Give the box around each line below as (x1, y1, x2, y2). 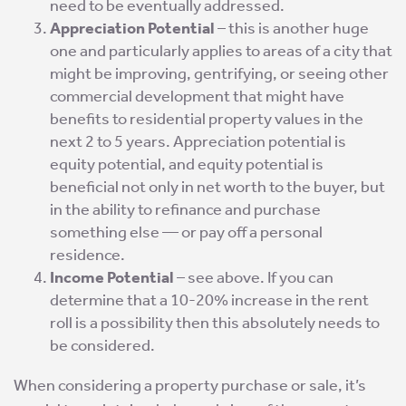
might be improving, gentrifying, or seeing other (50, 63, 389, 84)
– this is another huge (215, 18, 369, 39)
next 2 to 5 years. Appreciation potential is (50, 131, 346, 152)
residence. (50, 245, 125, 266)
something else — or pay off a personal (50, 222, 323, 243)
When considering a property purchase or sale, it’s (14, 375, 366, 396)
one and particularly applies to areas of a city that (50, 41, 392, 62)
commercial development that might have (50, 86, 344, 107)
